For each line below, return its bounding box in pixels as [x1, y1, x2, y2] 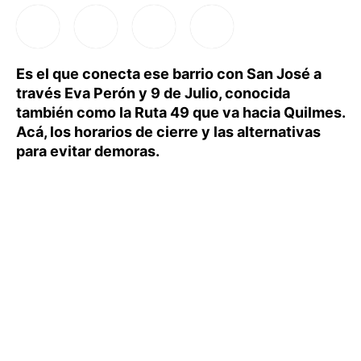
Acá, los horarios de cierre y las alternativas [16, 123, 321, 140]
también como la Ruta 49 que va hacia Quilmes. [16, 104, 345, 121]
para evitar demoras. [16, 143, 160, 160]
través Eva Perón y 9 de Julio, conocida [16, 85, 290, 102]
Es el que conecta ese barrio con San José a [16, 65, 322, 82]
